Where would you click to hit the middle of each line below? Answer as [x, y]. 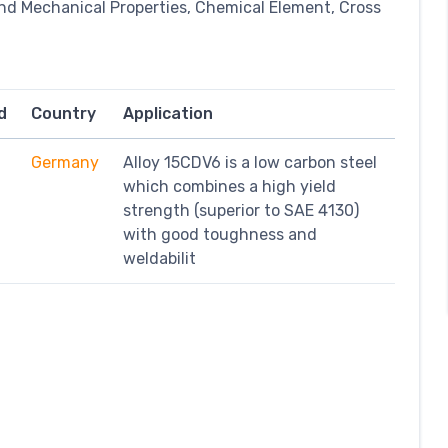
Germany [65, 162]
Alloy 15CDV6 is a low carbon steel [250, 162]
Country [63, 113]
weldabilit [159, 258]
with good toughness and [220, 234]
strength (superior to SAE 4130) [241, 210]
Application [168, 113]
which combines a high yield [229, 186]
